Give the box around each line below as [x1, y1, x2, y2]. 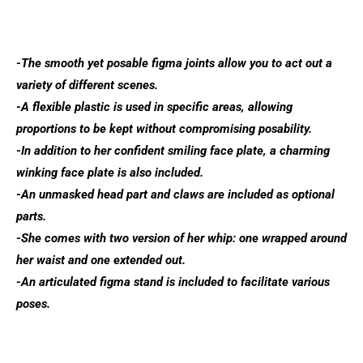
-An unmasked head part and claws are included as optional [16, 187, 335, 202]
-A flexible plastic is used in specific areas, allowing [16, 100, 293, 114]
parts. [16, 209, 46, 224]
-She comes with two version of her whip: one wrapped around [16, 231, 347, 246]
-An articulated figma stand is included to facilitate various [16, 275, 330, 289]
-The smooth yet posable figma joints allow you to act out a [16, 56, 332, 70]
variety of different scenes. [16, 78, 158, 92]
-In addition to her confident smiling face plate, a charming [16, 143, 330, 158]
